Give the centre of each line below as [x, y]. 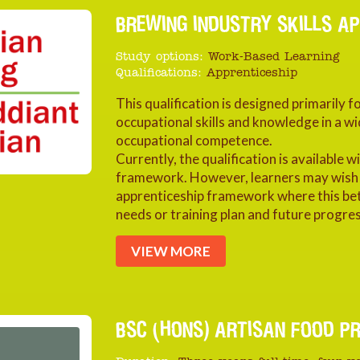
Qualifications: [159, 74]
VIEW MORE [171, 251]
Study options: [160, 57]
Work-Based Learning [274, 57]
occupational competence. [194, 140]
